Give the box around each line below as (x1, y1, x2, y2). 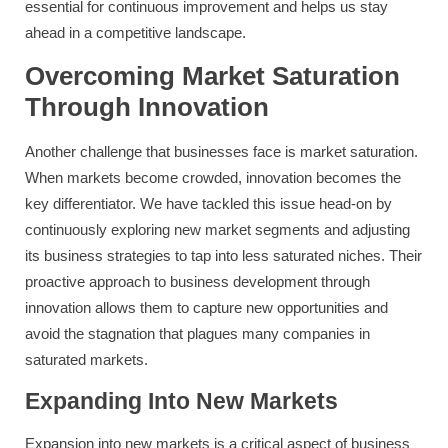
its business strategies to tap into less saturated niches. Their (25, 247, 422, 265)
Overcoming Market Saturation (25, 61, 400, 92)
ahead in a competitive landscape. (25, 24, 246, 42)
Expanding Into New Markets (25, 389, 338, 415)
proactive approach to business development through (25, 273, 370, 291)
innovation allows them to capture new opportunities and (25, 299, 388, 317)
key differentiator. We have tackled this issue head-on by (25, 195, 392, 213)
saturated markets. (25, 351, 148, 369)
